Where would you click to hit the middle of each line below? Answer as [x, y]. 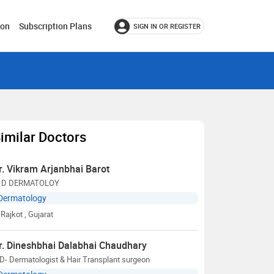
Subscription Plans [55, 26]
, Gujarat [39, 214]
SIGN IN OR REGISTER [167, 26]
